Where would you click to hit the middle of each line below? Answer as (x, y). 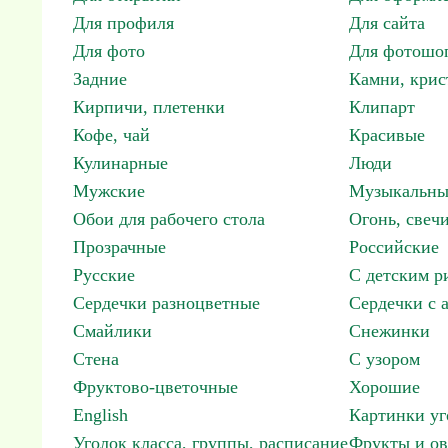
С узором (384, 359)
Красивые (387, 135)
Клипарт (382, 107)
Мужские (109, 191)
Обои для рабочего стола (169, 219)
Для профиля (123, 23)
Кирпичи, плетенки (149, 107)
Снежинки (389, 331)
